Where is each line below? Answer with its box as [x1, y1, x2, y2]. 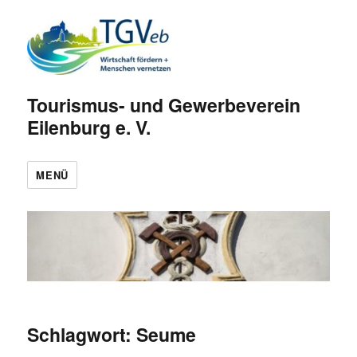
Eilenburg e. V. [27, 113, 151, 140]
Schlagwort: [27, 321, 137, 348]
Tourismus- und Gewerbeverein [27, 91, 301, 118]
